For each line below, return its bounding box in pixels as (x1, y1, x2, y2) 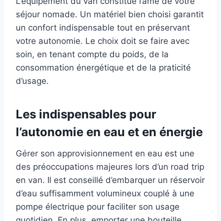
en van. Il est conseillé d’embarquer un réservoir (16, 175, 205, 185)
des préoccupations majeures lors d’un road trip (16, 162, 204, 172)
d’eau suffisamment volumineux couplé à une (16, 188, 194, 199)
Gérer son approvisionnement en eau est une (16, 148, 194, 159)
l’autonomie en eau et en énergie (16, 125, 203, 140)
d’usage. (16, 76, 49, 86)
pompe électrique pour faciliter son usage (16, 202, 180, 212)
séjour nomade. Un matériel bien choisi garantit (16, 9, 204, 20)
